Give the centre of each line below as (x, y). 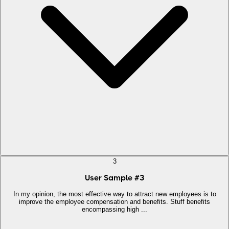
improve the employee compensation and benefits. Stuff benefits (114, 202)
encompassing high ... (114, 210)
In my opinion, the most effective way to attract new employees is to (114, 194)
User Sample (109, 178)
